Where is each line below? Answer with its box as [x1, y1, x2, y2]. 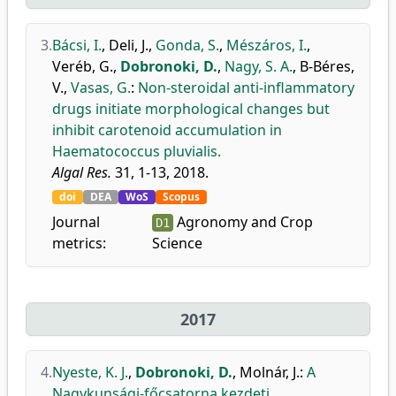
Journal [52, 212, 100, 232]
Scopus [163, 189, 200, 204]
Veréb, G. [52, 57, 113, 76]
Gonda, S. [156, 35, 219, 55]
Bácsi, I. [52, 35, 102, 55]
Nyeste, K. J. [52, 362, 128, 382]
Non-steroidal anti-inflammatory [138, 78, 354, 97]
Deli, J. [109, 35, 148, 55]
